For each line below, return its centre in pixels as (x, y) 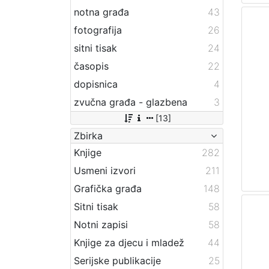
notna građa (101, 12)
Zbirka (88, 135)
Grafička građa (108, 188)
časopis (91, 66)
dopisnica (96, 84)
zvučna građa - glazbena (131, 102)
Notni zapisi (101, 224)
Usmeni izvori (105, 170)
